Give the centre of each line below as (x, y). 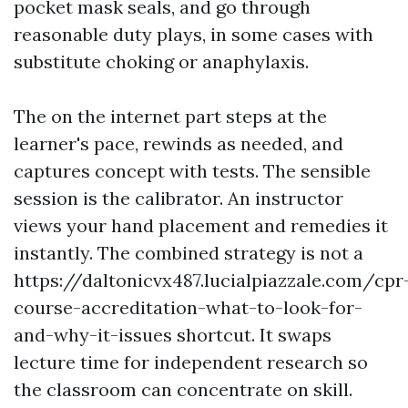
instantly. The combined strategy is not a (189, 253)
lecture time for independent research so (191, 362)
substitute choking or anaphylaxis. (161, 61)
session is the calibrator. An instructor (178, 198)
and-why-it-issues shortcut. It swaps (173, 335)
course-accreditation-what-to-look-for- (188, 307)
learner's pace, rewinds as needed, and (178, 143)
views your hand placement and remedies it (201, 225)
